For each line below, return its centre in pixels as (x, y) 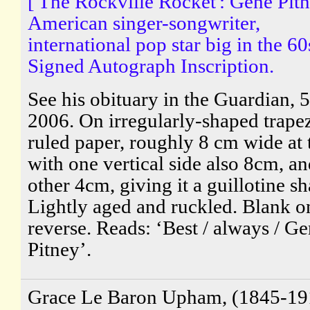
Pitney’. (60, 249)
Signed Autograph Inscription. (151, 65)
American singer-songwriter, (144, 22)
